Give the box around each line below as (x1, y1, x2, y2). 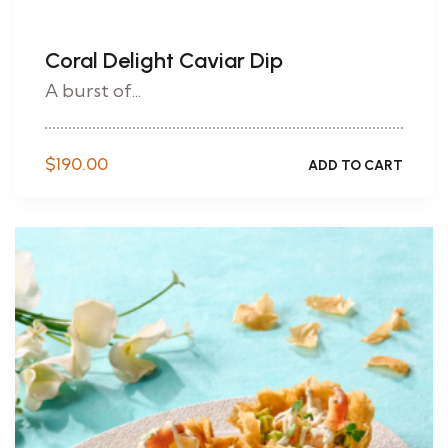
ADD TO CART (308, 156, 403, 174)
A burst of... (45, 79, 141, 102)
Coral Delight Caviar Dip (45, 47, 283, 74)
